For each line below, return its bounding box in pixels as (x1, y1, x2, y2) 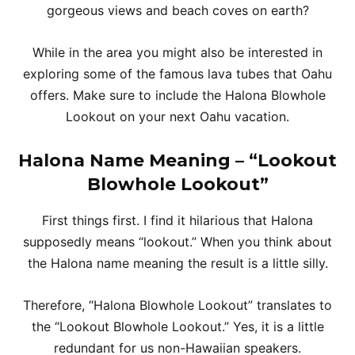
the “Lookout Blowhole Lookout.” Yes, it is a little (31, 319, 324, 334)
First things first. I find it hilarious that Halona (42, 212, 313, 228)
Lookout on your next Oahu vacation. (66, 109, 289, 124)
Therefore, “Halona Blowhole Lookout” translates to (23, 297, 332, 313)
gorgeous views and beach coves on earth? (46, 2, 309, 18)
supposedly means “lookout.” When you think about (23, 234, 332, 250)
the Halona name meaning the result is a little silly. (27, 255, 328, 271)
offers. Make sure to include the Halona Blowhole (29, 87, 326, 103)
